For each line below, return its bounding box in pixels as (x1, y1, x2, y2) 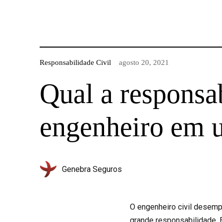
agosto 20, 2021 (118, 58, 169, 66)
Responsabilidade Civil (39, 58, 111, 66)
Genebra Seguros (61, 164, 122, 174)
